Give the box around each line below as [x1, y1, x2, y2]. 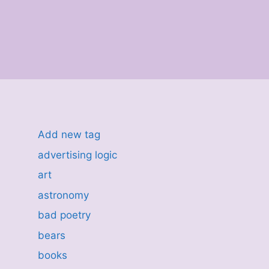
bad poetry [37, 209, 91, 221]
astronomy [37, 189, 89, 201]
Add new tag [37, 128, 100, 141]
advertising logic [37, 148, 117, 161]
